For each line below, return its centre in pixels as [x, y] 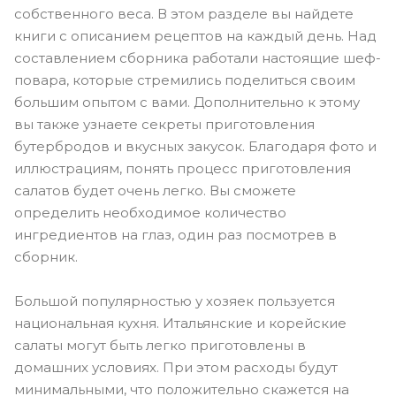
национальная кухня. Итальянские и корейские [180, 323]
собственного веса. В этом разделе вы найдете [184, 14]
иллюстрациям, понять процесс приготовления [183, 168]
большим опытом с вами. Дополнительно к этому [187, 102]
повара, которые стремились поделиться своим [185, 80]
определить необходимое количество [150, 213]
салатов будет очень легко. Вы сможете [155, 190]
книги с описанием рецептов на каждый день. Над [195, 36]
